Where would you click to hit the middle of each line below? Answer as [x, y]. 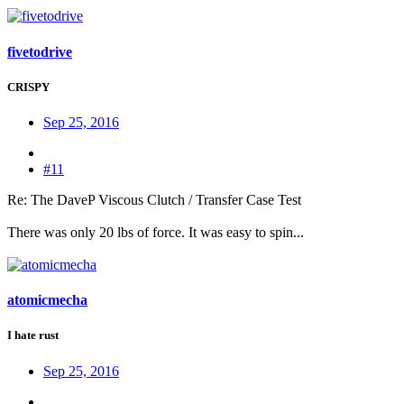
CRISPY [28, 87]
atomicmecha [47, 300]
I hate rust [33, 335]
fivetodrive [40, 51]
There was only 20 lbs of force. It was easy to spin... [156, 233]
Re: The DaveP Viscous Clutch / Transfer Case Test [154, 200]
